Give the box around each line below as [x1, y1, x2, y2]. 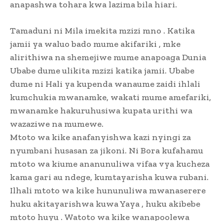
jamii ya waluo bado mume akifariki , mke [10, 38, 181, 50]
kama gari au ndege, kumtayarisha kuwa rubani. [10, 172, 209, 183]
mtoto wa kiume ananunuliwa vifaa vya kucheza [10, 158, 210, 170]
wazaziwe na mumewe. [10, 118, 104, 130]
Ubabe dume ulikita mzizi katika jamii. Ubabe [10, 65, 194, 76]
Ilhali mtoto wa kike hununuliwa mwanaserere [10, 185, 206, 196]
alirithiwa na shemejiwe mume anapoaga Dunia [10, 52, 206, 63]
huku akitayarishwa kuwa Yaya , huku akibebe [10, 198, 200, 210]
